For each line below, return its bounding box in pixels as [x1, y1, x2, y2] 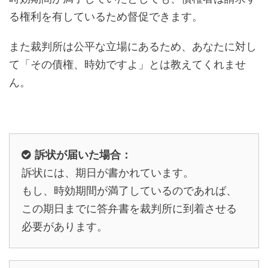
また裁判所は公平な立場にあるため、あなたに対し [9, 40, 257, 53]
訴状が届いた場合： [35, 148, 132, 161]
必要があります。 [22, 220, 108, 233]
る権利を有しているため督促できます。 [9, 10, 203, 23]
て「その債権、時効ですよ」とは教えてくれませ [9, 58, 246, 71]
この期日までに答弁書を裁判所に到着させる [22, 202, 237, 215]
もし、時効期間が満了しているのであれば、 [22, 184, 237, 197]
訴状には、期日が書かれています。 [22, 166, 194, 179]
